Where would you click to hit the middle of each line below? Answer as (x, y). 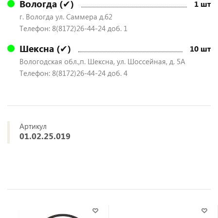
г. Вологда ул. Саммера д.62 (66, 17)
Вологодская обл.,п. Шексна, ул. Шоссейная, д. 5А (102, 61)
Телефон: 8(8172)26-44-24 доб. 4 (73, 73)
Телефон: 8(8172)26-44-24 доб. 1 (73, 28)
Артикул (33, 126)
